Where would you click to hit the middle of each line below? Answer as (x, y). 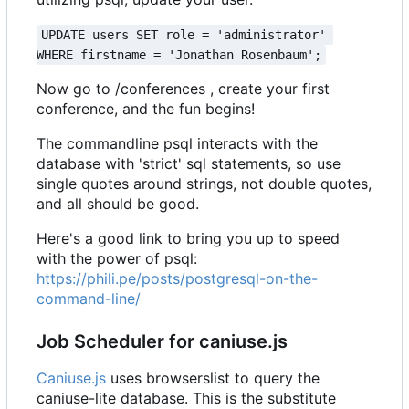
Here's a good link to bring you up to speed (188, 238)
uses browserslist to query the (213, 378)
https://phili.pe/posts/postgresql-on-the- (177, 278)
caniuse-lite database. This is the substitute (186, 398)
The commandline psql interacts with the (177, 143)
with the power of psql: (117, 258)
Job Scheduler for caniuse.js (162, 341)
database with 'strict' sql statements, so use (189, 163)
